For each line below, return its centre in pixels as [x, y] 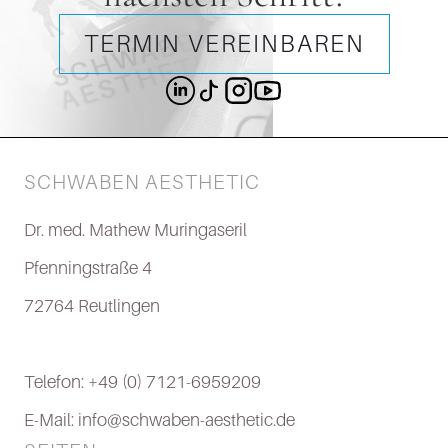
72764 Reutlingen [92, 306]
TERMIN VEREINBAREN [224, 43]
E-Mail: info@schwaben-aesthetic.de [159, 420]
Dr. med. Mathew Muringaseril [135, 230]
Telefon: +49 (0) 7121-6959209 [142, 382]
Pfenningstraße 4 [88, 268]
